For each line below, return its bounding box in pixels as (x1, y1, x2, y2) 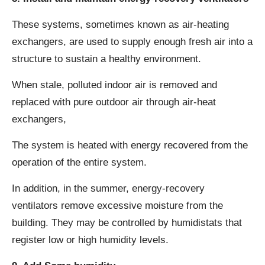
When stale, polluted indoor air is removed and (12, 79, 217, 91)
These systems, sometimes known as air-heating (12, 19, 229, 31)
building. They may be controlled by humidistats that (12, 217, 242, 229)
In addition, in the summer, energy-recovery (12, 183, 205, 195)
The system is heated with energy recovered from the (12, 140, 248, 151)
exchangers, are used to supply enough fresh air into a (12, 36, 253, 48)
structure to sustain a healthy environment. (12, 53, 201, 65)
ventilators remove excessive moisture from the (12, 200, 223, 212)
